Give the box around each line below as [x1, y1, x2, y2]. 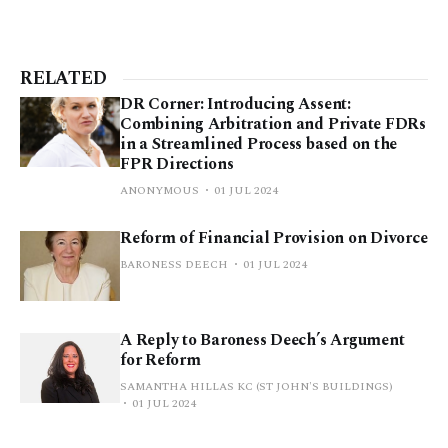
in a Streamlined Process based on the [120, 132, 398, 157]
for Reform [120, 348, 201, 373]
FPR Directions [120, 152, 234, 177]
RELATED [20, 65, 107, 93]
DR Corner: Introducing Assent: [120, 92, 351, 117]
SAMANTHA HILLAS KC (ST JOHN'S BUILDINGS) [120, 378, 393, 396]
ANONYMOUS [120, 182, 199, 200]
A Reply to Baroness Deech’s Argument [120, 328, 405, 353]
